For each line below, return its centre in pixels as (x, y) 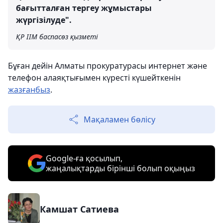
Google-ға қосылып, (84, 158)
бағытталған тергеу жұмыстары (84, 8)
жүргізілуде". (44, 20)
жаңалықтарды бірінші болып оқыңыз (120, 168)
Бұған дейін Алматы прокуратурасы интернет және (108, 66)
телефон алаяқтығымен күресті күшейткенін (94, 78)
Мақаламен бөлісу (119, 119)
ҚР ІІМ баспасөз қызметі (57, 37)
